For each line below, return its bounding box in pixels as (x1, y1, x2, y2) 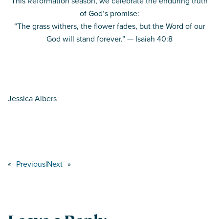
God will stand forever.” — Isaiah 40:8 (46, 33, 173, 44)
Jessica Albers (8, 92, 57, 104)
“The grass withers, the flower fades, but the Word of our (14, 20, 205, 31)
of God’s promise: (80, 7, 139, 19)
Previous (16, 158, 45, 169)
